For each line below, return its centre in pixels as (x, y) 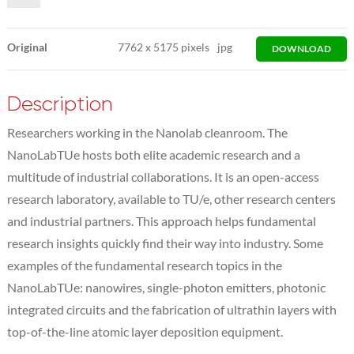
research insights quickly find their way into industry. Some (165, 243)
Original (27, 47)
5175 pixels (181, 47)
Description (60, 104)
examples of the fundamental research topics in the (144, 265)
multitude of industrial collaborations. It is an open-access (163, 176)
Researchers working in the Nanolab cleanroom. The (147, 132)
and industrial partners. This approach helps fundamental (161, 220)
